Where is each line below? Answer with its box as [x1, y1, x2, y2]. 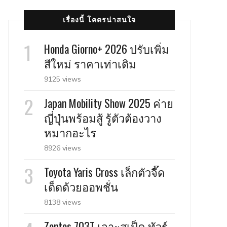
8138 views [44, 198, 81, 207]
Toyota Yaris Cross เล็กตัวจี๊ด [44, 164, 165, 180]
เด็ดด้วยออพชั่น [44, 178, 118, 195]
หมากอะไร [44, 124, 96, 140]
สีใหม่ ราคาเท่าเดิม [44, 55, 136, 71]
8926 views [44, 143, 81, 153]
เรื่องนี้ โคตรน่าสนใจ [63, 15, 136, 24]
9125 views [44, 74, 81, 84]
